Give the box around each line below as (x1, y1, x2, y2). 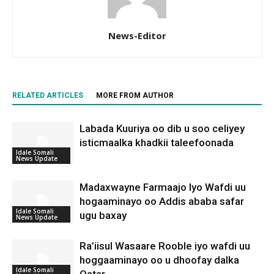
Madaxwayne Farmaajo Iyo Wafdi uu (80, 181, 246, 193)
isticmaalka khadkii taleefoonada (80, 136, 234, 149)
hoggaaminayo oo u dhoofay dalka (80, 254, 239, 266)
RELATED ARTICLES (12, 91, 83, 100)
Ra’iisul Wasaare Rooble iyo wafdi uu (80, 240, 250, 252)
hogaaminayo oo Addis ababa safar (80, 195, 244, 207)
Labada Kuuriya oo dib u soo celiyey (80, 122, 245, 135)
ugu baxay (80, 209, 127, 221)
